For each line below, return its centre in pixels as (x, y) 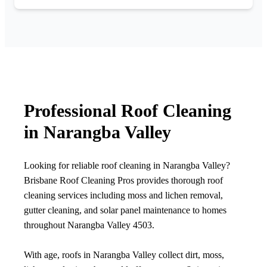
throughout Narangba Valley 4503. (89, 225)
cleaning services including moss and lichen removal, (123, 195)
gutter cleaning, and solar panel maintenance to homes (125, 210)
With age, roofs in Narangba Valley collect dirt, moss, (124, 255)
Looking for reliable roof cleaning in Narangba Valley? (127, 166)
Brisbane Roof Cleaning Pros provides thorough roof (123, 181)
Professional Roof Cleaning (128, 111)
